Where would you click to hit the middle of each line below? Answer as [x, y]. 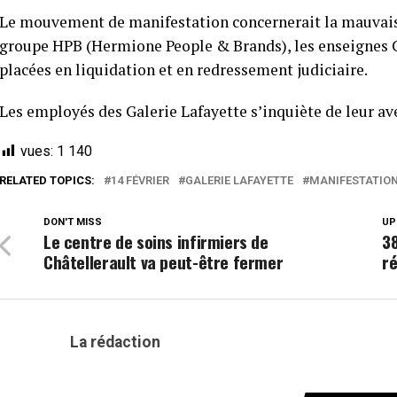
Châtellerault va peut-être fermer [163, 262]
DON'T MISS [73, 222]
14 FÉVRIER [140, 181]
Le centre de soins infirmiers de [156, 242]
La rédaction [115, 343]
